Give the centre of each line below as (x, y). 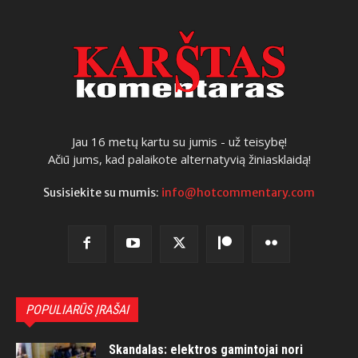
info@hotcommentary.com (238, 192)
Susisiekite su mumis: (102, 192)
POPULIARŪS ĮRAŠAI (77, 310)
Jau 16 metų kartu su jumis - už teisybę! (179, 141)
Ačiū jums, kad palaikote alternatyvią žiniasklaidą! (179, 159)
